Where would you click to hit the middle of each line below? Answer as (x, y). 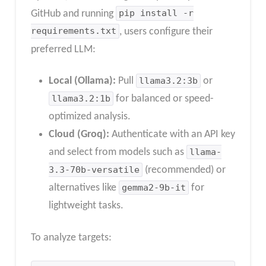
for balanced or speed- (164, 99)
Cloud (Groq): (79, 135)
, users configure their (166, 31)
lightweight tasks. (86, 206)
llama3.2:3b (169, 81)
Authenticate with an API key (172, 135)
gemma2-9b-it (154, 188)
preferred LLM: (63, 49)
